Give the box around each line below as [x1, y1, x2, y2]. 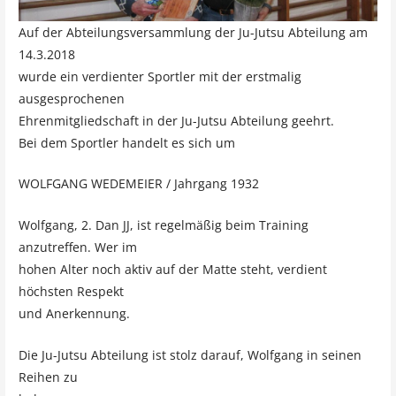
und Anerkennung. [18, 305, 130, 323]
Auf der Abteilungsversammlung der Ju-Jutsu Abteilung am [18, 23, 368, 41]
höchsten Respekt [18, 283, 124, 301]
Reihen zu [18, 368, 78, 385]
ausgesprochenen [18, 89, 125, 107]
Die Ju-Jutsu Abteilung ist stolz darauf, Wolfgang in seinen [18, 346, 362, 363]
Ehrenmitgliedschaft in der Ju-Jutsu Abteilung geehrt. [18, 111, 334, 129]
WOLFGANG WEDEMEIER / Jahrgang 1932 [18, 175, 259, 193]
